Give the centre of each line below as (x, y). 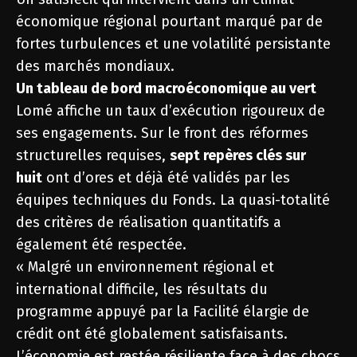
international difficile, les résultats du (142, 289)
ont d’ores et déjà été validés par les (166, 178)
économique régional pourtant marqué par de (169, 22)
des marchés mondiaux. (95, 66)
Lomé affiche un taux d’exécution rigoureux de (171, 111)
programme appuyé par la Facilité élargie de (163, 312)
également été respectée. (101, 245)
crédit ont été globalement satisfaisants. (152, 334)
